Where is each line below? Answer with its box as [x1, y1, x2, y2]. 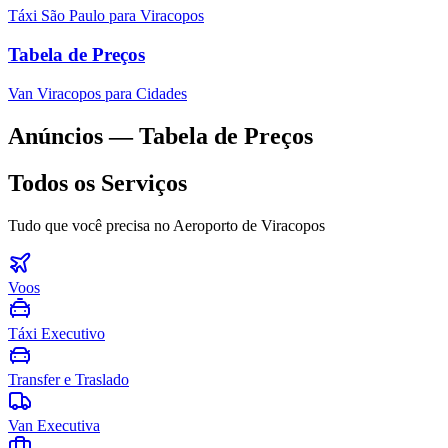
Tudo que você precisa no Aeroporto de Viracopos [8, 216, 325, 234]
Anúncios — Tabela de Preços [8, 122, 313, 149]
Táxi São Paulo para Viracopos [8, 7, 204, 25]
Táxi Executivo [8, 324, 105, 342]
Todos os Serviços [8, 169, 187, 196]
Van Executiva [8, 416, 100, 434]
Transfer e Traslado [8, 370, 129, 388]
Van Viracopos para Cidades [8, 84, 187, 102]
